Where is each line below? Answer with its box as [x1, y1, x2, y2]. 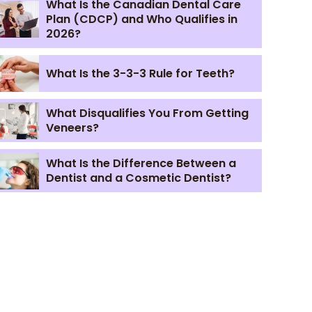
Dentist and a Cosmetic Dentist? [45, 170, 231, 187]
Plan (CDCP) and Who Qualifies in [45, 11, 237, 27]
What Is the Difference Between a [45, 155, 236, 172]
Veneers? [45, 120, 99, 136]
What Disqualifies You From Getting [45, 105, 249, 122]
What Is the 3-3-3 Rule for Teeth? [45, 65, 235, 82]
